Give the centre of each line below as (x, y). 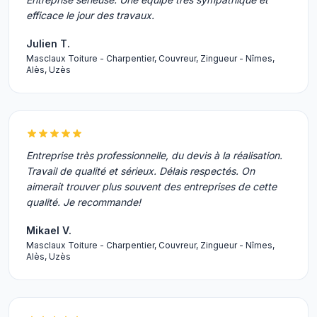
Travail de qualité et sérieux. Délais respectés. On (140, 171)
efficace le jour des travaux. (90, 15)
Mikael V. (49, 230)
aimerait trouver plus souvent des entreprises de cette (151, 186)
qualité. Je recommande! (83, 202)
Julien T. (48, 44)
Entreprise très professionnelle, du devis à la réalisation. (154, 155)
